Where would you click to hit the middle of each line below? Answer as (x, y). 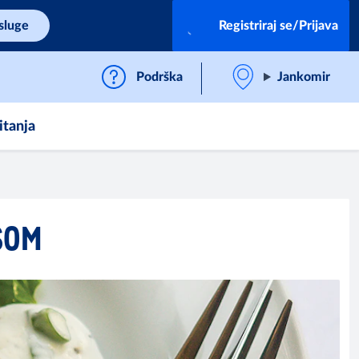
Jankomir (304, 77)
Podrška (160, 77)
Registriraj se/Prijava (278, 26)
